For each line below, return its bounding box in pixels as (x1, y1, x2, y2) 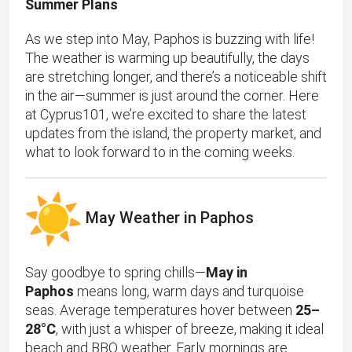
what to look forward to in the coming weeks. (25, 144, 295, 161)
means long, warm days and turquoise (74, 283, 304, 300)
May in (206, 264, 247, 281)
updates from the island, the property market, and (25, 125, 321, 142)
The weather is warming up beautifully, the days (25, 49, 310, 67)
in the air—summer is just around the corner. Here (25, 87, 319, 104)
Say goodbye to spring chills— (25, 264, 206, 281)
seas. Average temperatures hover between (25, 302, 295, 319)
